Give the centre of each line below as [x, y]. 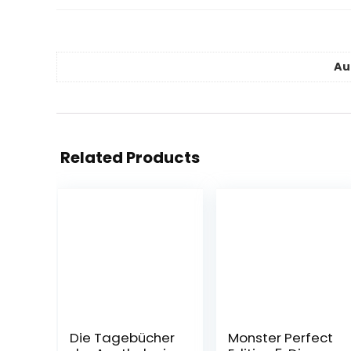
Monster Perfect [280, 337]
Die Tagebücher [122, 337]
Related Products [130, 157]
